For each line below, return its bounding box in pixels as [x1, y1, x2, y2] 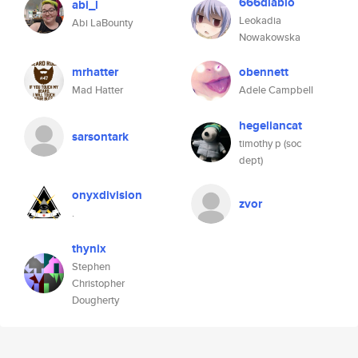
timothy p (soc [239, 136, 301, 151]
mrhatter [72, 63, 118, 81]
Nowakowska [239, 30, 300, 45]
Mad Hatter [72, 82, 123, 97]
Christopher [72, 276, 125, 291]
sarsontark [72, 128, 129, 145]
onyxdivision [72, 186, 142, 204]
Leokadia [239, 13, 281, 28]
